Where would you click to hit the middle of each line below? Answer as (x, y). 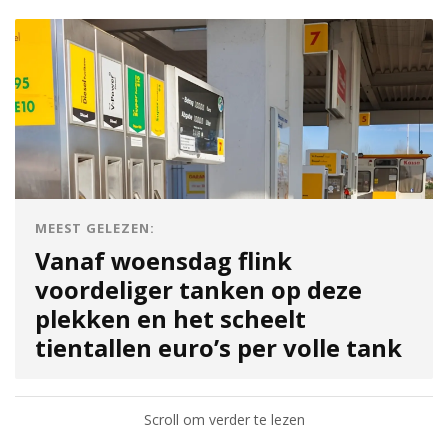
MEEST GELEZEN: (95, 227)
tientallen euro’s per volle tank (218, 347)
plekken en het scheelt (170, 318)
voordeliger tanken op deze (198, 289)
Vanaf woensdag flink (163, 260)
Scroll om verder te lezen (224, 419)
